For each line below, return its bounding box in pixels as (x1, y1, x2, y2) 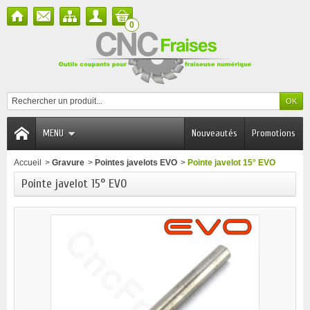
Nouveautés (192, 127, 237, 139)
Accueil (14, 158, 42, 167)
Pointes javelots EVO (95, 158, 177, 167)
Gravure (52, 158, 84, 167)
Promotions (252, 127, 295, 139)
